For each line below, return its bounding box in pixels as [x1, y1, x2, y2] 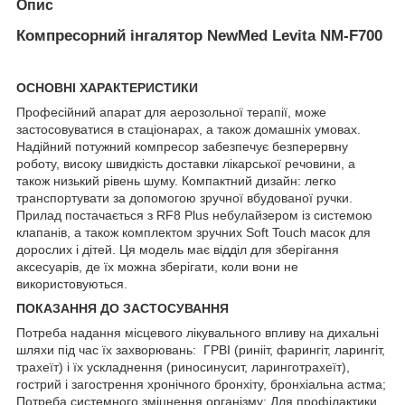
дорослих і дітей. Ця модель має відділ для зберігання [16, 241, 339, 257]
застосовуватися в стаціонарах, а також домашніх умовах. [16, 121, 361, 137]
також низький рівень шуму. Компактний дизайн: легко [16, 173, 336, 188]
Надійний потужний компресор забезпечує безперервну [16, 138, 348, 154]
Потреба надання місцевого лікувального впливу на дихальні [16, 325, 379, 340]
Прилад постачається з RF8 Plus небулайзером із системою [16, 207, 372, 222]
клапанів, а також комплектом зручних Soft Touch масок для [16, 224, 371, 240]
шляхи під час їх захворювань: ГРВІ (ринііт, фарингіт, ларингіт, [16, 342, 385, 357]
